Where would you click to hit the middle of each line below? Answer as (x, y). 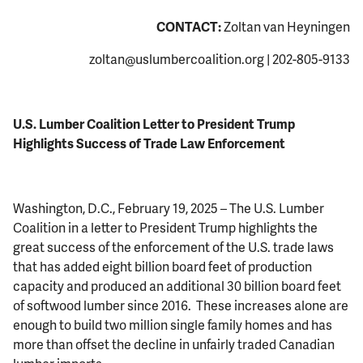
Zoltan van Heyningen (286, 27)
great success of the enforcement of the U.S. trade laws (174, 247)
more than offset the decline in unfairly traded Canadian (174, 344)
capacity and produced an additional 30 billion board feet (177, 286)
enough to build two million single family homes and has (173, 325)
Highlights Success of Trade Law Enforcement (149, 143)
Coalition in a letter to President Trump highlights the (166, 228)
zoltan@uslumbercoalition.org (176, 59)
